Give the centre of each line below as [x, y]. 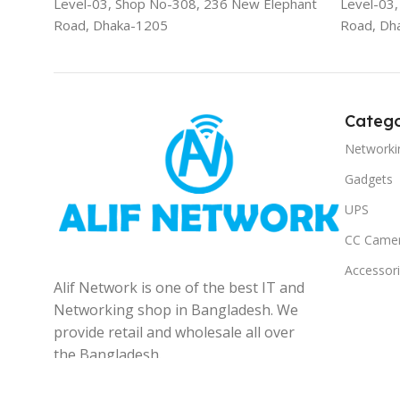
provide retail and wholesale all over [174, 332]
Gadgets [369, 179]
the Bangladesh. [108, 354]
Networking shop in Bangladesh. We [176, 309]
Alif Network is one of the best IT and [179, 287]
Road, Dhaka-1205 [111, 25]
